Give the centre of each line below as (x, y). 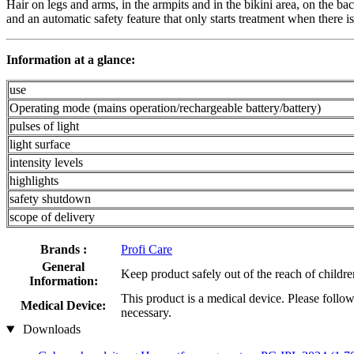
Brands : (63, 250)
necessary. (146, 313)
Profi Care (147, 250)
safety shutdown (50, 199)
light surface (40, 145)
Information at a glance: (71, 60)
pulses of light (44, 126)
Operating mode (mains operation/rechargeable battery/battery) (165, 108)
